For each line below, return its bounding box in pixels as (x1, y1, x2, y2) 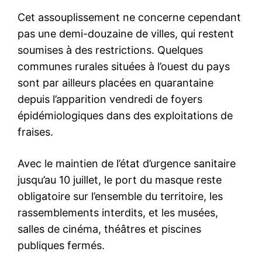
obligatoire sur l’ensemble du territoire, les (18, 189, 223, 202)
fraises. (18, 125, 53, 138)
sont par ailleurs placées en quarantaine (18, 76, 213, 89)
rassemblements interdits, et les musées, (18, 206, 218, 219)
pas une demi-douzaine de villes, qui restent (18, 27, 234, 40)
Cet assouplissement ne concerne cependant (18, 11, 241, 23)
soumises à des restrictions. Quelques (18, 43, 203, 56)
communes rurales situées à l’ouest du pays (18, 60, 230, 73)
